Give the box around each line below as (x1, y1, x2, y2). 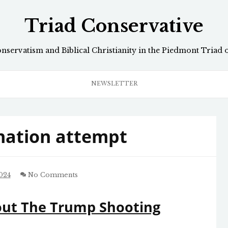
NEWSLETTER (91, 80, 137, 88)
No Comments (25, 170, 78, 179)
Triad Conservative (24, 15, 204, 37)
